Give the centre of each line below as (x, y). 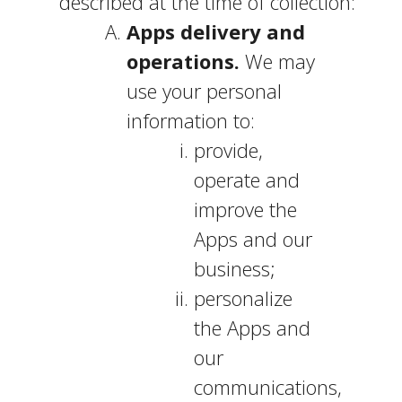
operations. (183, 61)
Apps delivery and (215, 31)
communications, (267, 387)
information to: (190, 120)
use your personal (204, 91)
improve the (245, 209)
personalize (243, 298)
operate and (246, 179)
